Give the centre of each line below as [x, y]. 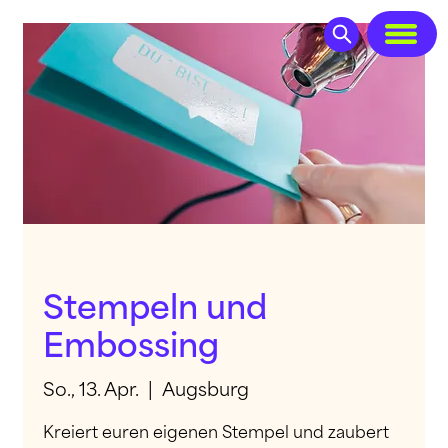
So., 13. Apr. [90, 389]
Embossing [130, 346]
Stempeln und [154, 308]
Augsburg [205, 389]
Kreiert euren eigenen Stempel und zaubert [215, 432]
